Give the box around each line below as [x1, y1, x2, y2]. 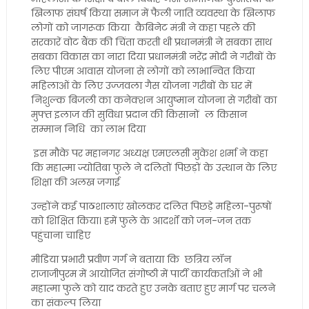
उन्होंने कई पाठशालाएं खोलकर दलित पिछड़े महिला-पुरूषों [30, 199, 272, 213]
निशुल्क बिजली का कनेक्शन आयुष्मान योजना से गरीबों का [30, 93, 277, 107]
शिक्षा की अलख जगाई [30, 175, 120, 189]
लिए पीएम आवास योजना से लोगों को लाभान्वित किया [30, 64, 255, 78]
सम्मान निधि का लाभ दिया [30, 122, 146, 136]
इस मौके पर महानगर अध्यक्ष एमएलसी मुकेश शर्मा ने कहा [30, 146, 268, 160]
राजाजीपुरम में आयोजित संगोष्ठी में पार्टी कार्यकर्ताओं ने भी [30, 267, 262, 281]
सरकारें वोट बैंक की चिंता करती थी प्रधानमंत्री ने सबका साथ [30, 35, 272, 49]
